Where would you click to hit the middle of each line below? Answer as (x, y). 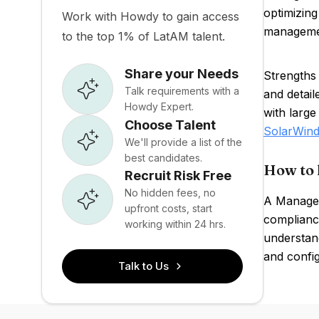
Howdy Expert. (159, 106)
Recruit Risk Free (178, 176)
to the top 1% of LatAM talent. (143, 36)
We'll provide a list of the (183, 142)
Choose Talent (170, 125)
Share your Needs (182, 73)
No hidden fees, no (170, 193)
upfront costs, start (168, 208)
